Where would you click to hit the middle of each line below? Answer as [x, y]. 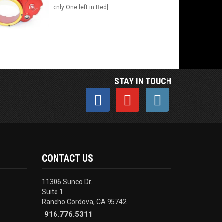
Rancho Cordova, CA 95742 [84, 202]
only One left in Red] [80, 8]
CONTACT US [67, 158]
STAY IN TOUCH [143, 81]
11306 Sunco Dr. [67, 182]
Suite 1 [52, 192]
